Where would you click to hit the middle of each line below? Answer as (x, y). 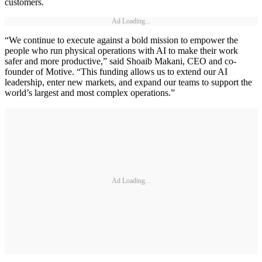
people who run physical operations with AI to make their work (121, 51)
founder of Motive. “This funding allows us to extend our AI (116, 72)
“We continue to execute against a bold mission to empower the (121, 40)
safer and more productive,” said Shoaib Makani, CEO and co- (120, 61)
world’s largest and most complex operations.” (90, 93)
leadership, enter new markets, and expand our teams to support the (128, 82)
